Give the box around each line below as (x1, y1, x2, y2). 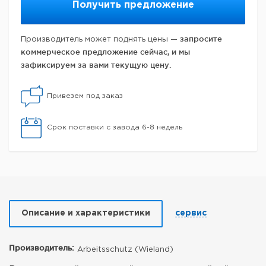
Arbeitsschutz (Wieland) (77, 246, 173, 253)
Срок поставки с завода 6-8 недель (47, 124, 182, 131)
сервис (175, 210, 207, 217)
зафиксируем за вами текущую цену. (21, 61, 171, 69)
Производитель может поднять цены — (21, 36, 180, 43)
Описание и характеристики (21, 210, 150, 217)
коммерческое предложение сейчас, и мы (21, 47, 190, 56)
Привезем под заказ (47, 93, 123, 99)
